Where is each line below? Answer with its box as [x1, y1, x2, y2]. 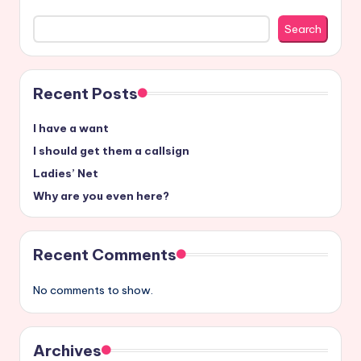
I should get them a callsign [33, 143, 189, 158]
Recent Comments [33, 245, 176, 264]
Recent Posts [33, 84, 138, 103]
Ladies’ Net [33, 166, 98, 180]
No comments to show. [33, 283, 153, 297]
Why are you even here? [33, 189, 169, 203]
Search [284, 21, 322, 36]
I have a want [33, 121, 109, 135]
